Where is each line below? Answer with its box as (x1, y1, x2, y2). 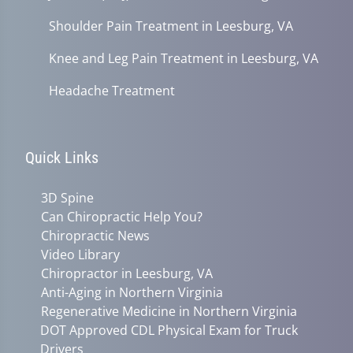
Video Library (41, 245, 120, 263)
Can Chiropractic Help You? (41, 207, 203, 225)
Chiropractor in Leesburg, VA (41, 264, 213, 282)
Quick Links (25, 147, 98, 167)
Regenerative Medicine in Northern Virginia (41, 302, 297, 320)
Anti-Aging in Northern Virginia (41, 283, 223, 301)
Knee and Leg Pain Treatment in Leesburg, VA (49, 49, 318, 67)
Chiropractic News (41, 226, 150, 244)
